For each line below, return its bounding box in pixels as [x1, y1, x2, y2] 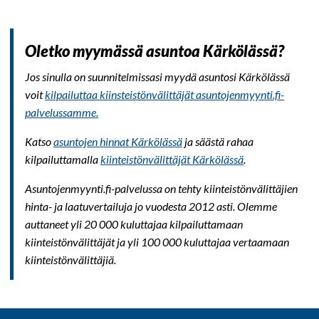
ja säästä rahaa [182, 135, 253, 149]
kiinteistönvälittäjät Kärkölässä [100, 152, 244, 167]
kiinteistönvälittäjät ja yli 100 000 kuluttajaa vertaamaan [25, 235, 289, 249]
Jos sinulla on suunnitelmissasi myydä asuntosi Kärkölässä [25, 70, 290, 84]
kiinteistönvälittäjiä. [25, 253, 116, 267]
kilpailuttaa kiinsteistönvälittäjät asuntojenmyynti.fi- [45, 88, 284, 102]
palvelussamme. [25, 105, 98, 120]
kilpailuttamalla [25, 152, 100, 167]
